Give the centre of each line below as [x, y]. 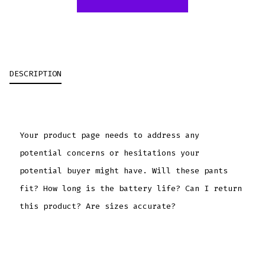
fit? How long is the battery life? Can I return [130, 189]
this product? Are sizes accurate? [97, 206]
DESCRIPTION [36, 73]
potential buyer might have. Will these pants [123, 171]
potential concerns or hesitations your [109, 153]
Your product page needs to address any [109, 135]
